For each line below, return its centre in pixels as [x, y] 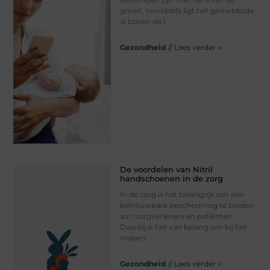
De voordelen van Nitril [166, 169]
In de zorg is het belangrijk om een [182, 194]
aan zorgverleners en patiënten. [177, 216]
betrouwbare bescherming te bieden [186, 205]
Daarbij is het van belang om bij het [183, 227]
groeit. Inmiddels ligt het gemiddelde [187, 11]
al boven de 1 [143, 22]
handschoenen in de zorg [171, 178]
